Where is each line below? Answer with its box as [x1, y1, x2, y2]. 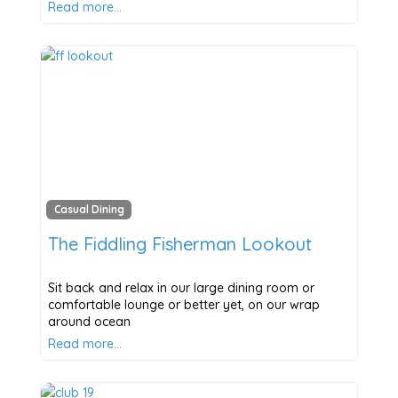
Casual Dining [53, 203, 124, 217]
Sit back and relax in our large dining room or [47, 279, 314, 296]
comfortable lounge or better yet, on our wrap [47, 296, 320, 313]
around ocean [47, 313, 131, 330]
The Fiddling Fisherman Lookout [47, 232, 312, 255]
